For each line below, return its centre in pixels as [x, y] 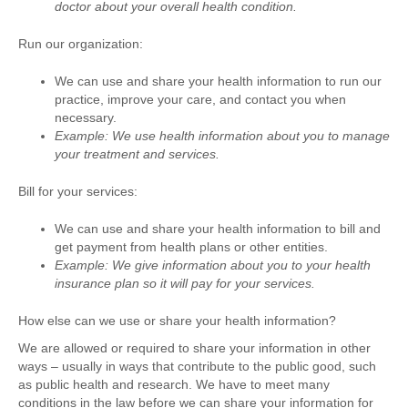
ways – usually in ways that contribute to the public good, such [197, 367]
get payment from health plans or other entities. [191, 247]
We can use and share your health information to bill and [218, 229]
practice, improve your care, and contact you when [200, 100]
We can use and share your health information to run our [218, 82]
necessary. [86, 118]
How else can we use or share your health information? [177, 321]
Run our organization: [81, 44]
